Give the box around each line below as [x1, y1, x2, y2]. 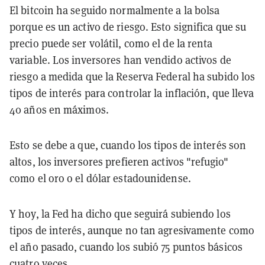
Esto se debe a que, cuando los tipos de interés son [9, 138, 247, 152]
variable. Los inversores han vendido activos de [9, 53, 231, 67]
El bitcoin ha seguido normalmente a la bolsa [9, 3, 220, 17]
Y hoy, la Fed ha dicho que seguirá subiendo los [9, 206, 231, 221]
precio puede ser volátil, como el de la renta [9, 36, 213, 50]
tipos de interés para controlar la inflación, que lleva [9, 86, 254, 100]
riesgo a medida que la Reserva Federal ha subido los [9, 69, 256, 83]
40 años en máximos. [9, 102, 109, 117]
